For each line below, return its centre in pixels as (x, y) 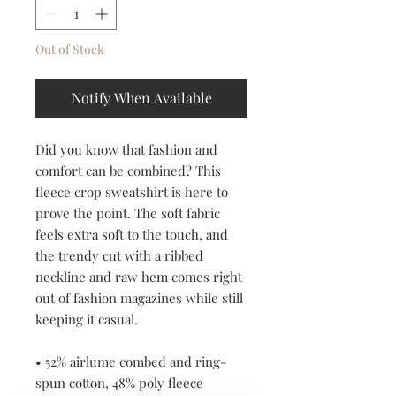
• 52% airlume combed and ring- (131, 362)
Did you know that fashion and (126, 150)
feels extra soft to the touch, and (132, 235)
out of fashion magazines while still (139, 298)
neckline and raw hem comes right (139, 277)
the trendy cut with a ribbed (119, 256)
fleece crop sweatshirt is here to (132, 192)
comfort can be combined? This (128, 171)
